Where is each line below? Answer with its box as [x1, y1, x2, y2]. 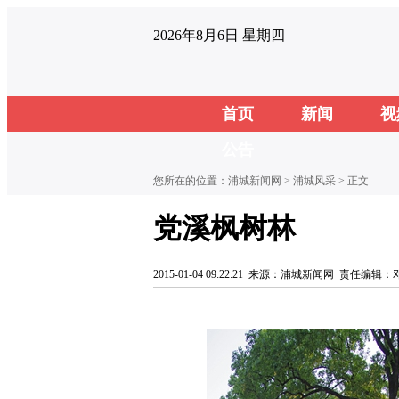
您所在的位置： [153, 175, 228, 187]
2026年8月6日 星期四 [153, 28, 285, 43]
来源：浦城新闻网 [248, 268, 334, 281]
